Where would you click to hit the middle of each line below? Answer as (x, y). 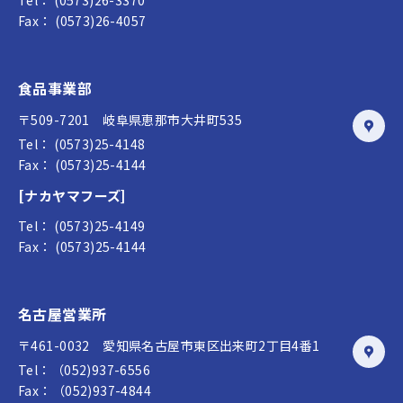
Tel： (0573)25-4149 (82, 226)
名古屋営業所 (63, 314)
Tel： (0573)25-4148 (82, 144)
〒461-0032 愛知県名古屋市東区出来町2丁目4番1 (169, 346)
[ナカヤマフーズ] (72, 196)
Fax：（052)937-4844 (85, 391)
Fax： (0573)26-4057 (82, 21)
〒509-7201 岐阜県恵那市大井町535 (130, 120)
